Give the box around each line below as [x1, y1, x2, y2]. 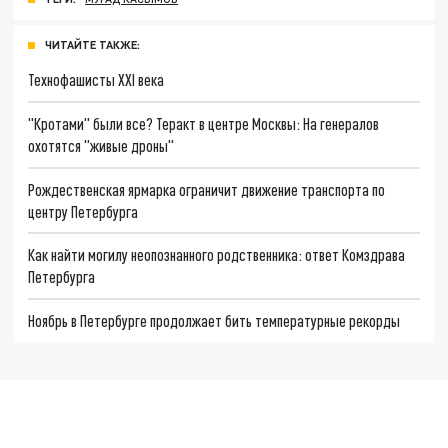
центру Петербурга [28, 201, 139, 221]
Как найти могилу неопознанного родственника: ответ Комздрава [28, 245, 406, 265]
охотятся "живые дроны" [28, 135, 175, 155]
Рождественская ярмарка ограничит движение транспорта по [28, 179, 386, 199]
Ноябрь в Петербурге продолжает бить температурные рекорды [28, 310, 401, 330]
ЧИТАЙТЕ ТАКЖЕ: [45, 38, 140, 52]
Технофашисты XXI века [28, 70, 165, 90]
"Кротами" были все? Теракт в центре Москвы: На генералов [28, 113, 380, 133]
